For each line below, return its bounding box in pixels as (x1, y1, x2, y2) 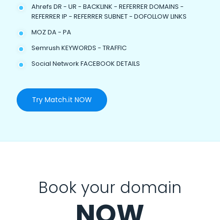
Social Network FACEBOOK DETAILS (31, 58, 140, 68)
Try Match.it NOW (31, 94, 92, 105)
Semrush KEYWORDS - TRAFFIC (31, 43, 127, 53)
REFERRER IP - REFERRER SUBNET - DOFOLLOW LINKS (31, 11, 187, 21)
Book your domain (38, 176, 182, 198)
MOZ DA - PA (31, 27, 71, 37)
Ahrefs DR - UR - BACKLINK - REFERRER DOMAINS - (31, 1, 184, 11)
